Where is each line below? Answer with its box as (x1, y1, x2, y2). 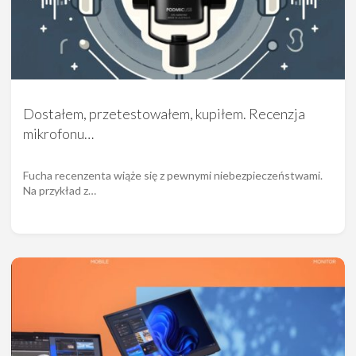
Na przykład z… (23, 184, 96, 198)
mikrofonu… (23, 125, 94, 143)
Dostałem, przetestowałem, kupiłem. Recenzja (23, 105, 305, 123)
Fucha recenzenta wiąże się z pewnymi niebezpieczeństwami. (23, 168, 323, 183)
